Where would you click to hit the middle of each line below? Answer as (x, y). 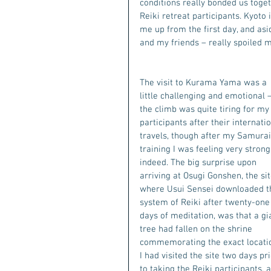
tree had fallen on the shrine (197, 229)
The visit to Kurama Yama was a (204, 83)
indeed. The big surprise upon (199, 162)
